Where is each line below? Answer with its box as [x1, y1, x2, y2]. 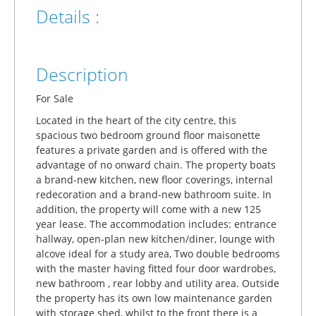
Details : [36, 5, 99, 29]
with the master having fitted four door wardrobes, [36, 262, 276, 276]
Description [36, 63, 128, 87]
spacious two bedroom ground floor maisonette [36, 128, 260, 142]
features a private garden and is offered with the [36, 143, 267, 157]
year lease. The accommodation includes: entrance [36, 217, 276, 231]
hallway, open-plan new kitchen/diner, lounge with [36, 232, 275, 246]
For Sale [36, 92, 73, 106]
